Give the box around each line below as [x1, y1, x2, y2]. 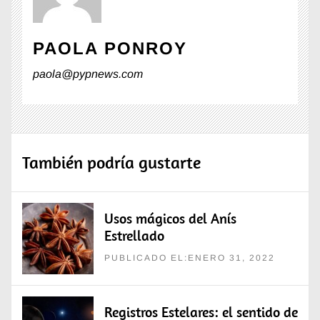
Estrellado [104, 226, 164, 245]
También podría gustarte [22, 151, 201, 174]
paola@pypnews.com [33, 68, 143, 81]
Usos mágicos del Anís [104, 209, 236, 228]
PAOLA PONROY [33, 39, 187, 59]
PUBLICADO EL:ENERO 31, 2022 [104, 253, 275, 264]
